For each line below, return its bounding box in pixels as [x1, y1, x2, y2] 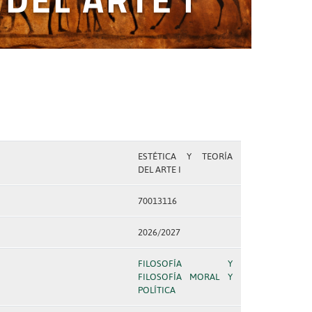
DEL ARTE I [137, 164, 181, 175]
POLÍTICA [137, 285, 175, 295]
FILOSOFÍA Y [137, 258, 233, 269]
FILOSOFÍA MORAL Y [137, 272, 233, 282]
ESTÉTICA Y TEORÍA [137, 151, 233, 162]
